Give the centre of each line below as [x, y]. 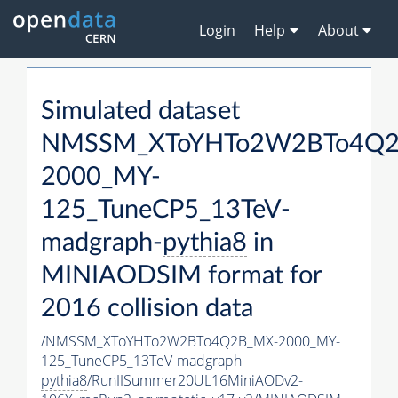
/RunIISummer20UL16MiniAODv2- [195, 381]
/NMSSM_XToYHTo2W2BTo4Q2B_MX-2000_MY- [191, 342]
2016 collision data [147, 309]
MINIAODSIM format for [181, 276]
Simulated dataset [140, 112]
